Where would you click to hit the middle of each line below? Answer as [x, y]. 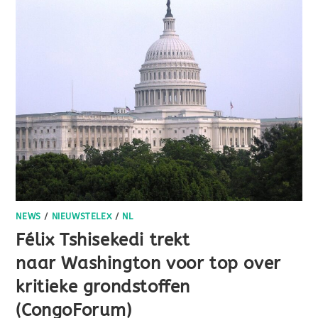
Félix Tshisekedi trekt [103, 240]
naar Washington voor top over [148, 264]
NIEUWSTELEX [82, 217]
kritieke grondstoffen [103, 287]
